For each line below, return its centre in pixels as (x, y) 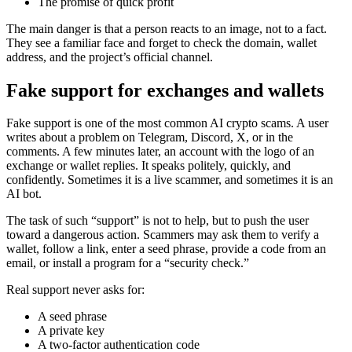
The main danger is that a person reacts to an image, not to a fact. (167, 28)
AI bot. (24, 194)
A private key (71, 331)
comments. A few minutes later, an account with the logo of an (160, 152)
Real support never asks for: (75, 290)
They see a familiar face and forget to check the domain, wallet (161, 42)
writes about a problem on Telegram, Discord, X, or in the (150, 137)
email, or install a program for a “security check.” (128, 263)
